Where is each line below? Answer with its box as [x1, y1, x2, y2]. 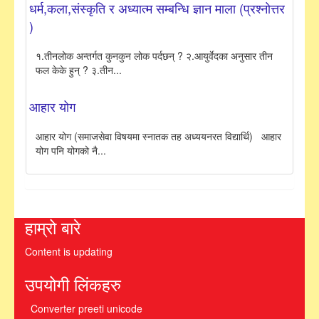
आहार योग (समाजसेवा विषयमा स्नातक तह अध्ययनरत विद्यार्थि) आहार [36, 129, 281, 144]
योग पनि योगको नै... [36, 143, 106, 158]
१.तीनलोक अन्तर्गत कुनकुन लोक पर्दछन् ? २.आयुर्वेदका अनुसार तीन [36, 48, 273, 63]
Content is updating [25, 244, 113, 259]
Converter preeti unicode [30, 301, 142, 316]
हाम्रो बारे [25, 214, 80, 240]
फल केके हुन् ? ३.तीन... [36, 63, 122, 78]
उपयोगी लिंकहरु [25, 271, 121, 297]
